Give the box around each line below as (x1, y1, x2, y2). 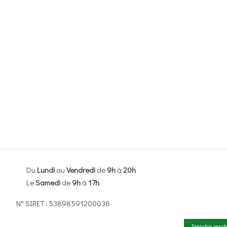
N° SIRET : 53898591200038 (16, 198, 110, 208)
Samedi (35, 177, 60, 187)
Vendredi (66, 165, 95, 175)
